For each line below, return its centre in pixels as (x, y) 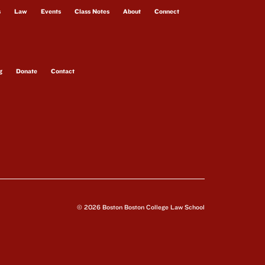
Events (51, 11)
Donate (27, 71)
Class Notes (92, 11)
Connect (167, 11)
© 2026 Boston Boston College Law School (141, 207)
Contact (63, 71)
